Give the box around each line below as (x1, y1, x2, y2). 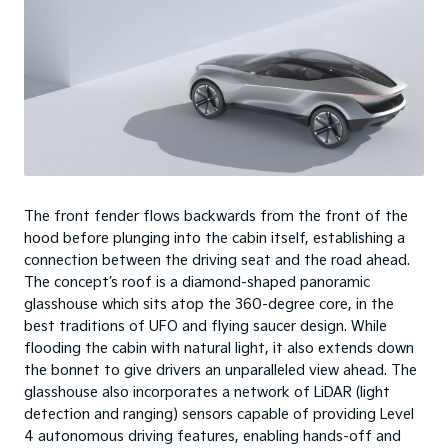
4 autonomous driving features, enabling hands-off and (24, 427, 401, 445)
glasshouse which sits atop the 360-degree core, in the (24, 295, 394, 313)
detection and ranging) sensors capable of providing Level (24, 405, 414, 423)
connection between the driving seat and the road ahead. (24, 251, 410, 269)
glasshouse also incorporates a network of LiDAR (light (24, 383, 390, 401)
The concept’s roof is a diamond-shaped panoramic (24, 273, 370, 291)
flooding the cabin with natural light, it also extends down (24, 339, 414, 357)
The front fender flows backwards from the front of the (24, 207, 408, 225)
